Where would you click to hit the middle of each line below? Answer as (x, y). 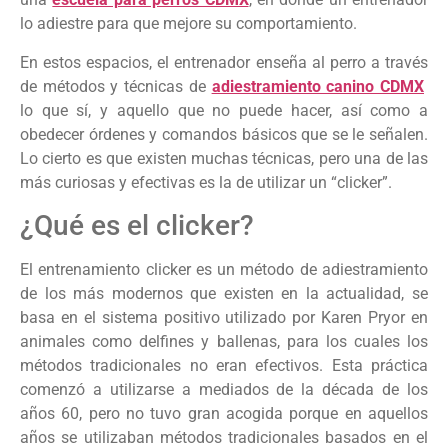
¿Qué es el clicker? (137, 225)
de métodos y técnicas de (116, 86)
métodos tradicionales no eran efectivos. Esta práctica (224, 365)
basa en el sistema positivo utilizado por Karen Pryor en (224, 317)
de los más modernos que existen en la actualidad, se (224, 293)
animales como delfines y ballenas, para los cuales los (224, 341)
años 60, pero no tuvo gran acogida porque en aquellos (224, 413)
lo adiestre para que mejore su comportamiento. (188, 24)
